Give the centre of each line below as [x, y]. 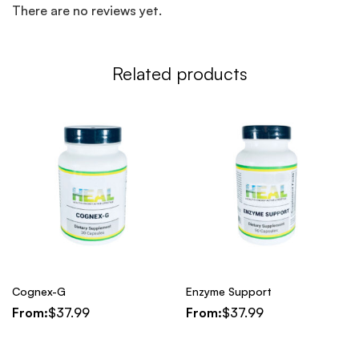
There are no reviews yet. [87, 11]
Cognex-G [39, 292]
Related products [179, 74]
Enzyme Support [229, 292]
